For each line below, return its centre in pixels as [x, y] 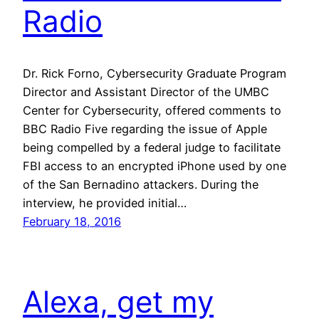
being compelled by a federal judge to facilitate [152, 147]
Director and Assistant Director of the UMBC [146, 91]
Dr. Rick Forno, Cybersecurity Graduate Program [155, 73]
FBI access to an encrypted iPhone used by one [155, 166]
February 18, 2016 [72, 221]
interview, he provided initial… [105, 203]
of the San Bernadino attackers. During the [141, 184]
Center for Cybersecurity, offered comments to [152, 110]
